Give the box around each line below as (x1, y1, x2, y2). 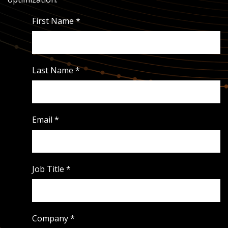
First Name (32, 15, 76, 26)
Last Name (32, 64, 75, 76)
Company (32, 212, 70, 224)
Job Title (32, 163, 66, 175)
